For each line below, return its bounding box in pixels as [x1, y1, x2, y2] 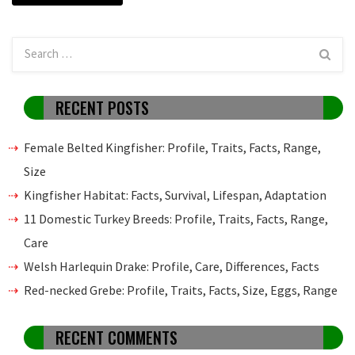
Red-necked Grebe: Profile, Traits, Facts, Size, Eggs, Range [24, 281, 338, 298]
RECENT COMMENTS [55, 325, 177, 349]
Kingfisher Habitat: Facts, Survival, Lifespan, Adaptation [24, 186, 326, 203]
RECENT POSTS [55, 95, 149, 120]
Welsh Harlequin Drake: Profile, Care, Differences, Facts [24, 258, 319, 274]
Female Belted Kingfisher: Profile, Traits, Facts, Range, [24, 139, 321, 155]
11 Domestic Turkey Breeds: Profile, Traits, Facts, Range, [24, 210, 328, 227]
